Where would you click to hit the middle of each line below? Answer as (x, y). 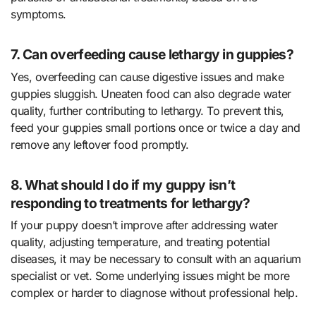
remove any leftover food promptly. (100, 144)
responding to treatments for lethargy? (130, 203)
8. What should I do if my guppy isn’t (123, 184)
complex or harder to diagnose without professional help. (154, 293)
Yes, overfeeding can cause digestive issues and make (147, 77)
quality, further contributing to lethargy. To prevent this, (147, 110)
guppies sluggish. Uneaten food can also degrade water (151, 93)
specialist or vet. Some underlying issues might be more (150, 276)
